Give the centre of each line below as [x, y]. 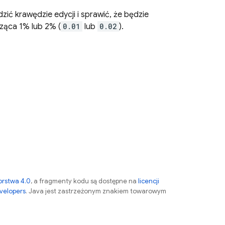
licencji [149, 181]
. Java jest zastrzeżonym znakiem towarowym [96, 191]
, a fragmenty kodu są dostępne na [84, 181]
